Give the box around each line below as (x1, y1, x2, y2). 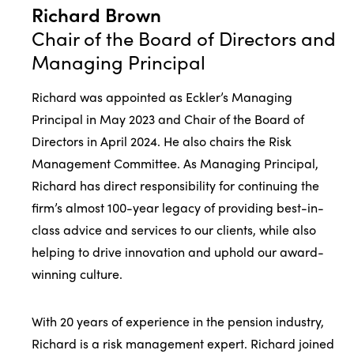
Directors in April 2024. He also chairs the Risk (32, 131, 292, 150)
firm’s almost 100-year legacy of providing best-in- (32, 198, 324, 217)
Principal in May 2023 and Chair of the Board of (32, 109, 304, 128)
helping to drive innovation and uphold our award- (32, 242, 324, 261)
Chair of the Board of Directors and (32, 24, 336, 51)
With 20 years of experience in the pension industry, (32, 311, 324, 330)
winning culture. (32, 264, 122, 283)
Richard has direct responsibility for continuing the (32, 175, 319, 194)
